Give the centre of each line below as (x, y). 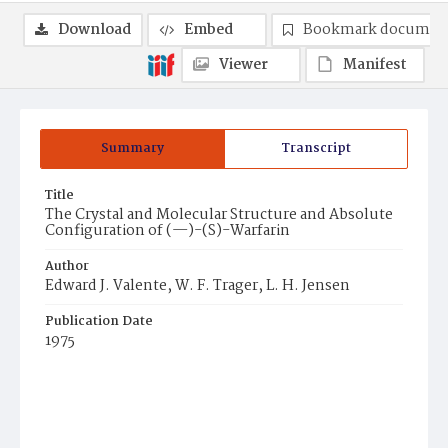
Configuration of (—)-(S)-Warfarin (167, 231)
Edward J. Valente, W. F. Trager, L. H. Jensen (197, 286)
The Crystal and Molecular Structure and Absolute (219, 215)
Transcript (316, 148)
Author (67, 266)
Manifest (375, 65)
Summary (132, 148)
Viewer (243, 65)
